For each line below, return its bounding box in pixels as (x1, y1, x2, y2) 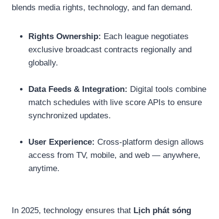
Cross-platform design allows (95, 137, 204, 147)
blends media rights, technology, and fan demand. (12, 2, 193, 12)
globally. (28, 58, 58, 67)
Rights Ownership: (28, 31, 101, 41)
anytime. (28, 163, 60, 173)
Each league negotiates (101, 31, 189, 41)
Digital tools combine (128, 84, 206, 94)
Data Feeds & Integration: (28, 84, 128, 94)
